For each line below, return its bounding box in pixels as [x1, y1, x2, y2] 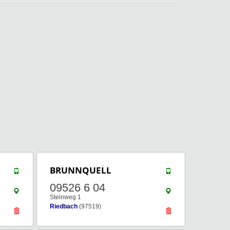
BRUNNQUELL [50, 164, 111, 176]
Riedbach [50, 203, 78, 210]
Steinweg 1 [50, 194, 81, 201]
